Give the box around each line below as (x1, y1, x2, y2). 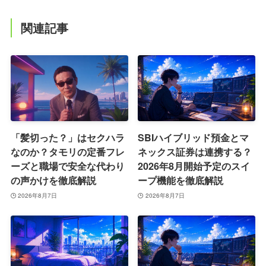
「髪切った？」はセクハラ (10, 131, 125, 145)
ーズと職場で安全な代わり (10, 159, 125, 173)
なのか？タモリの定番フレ (10, 145, 125, 159)
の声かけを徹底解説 (10, 173, 96, 188)
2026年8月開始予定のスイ (138, 159, 251, 173)
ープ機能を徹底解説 (138, 173, 224, 188)
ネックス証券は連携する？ (138, 145, 252, 159)
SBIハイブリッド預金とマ (138, 131, 249, 145)
